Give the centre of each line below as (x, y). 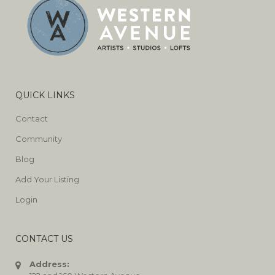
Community (39, 139)
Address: (49, 264)
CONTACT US (44, 239)
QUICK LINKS (45, 95)
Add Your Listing (47, 180)
